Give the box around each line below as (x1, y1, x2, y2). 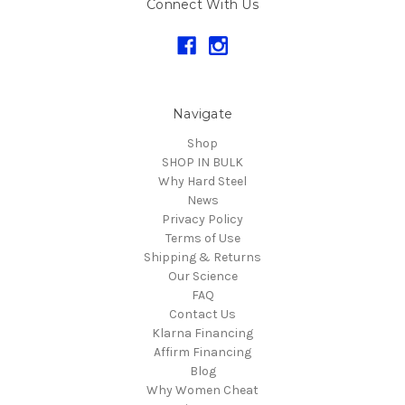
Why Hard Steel (158, 173, 247, 189)
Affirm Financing (154, 344, 251, 360)
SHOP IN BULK (162, 154, 243, 170)
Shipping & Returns (144, 249, 261, 265)
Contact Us (169, 306, 236, 322)
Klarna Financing (152, 325, 253, 341)
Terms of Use (165, 230, 240, 246)
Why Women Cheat (146, 381, 259, 398)
